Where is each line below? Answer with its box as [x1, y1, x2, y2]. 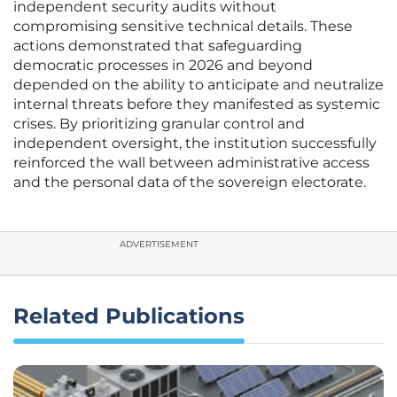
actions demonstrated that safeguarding [13, 37, 302, 55]
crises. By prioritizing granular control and [13, 115, 305, 133]
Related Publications [13, 303, 245, 330]
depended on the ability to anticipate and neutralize [13, 76, 384, 94]
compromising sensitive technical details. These [13, 18, 353, 35]
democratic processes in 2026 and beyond [13, 57, 313, 74]
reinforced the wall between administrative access [13, 154, 370, 172]
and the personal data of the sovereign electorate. [13, 174, 366, 191]
